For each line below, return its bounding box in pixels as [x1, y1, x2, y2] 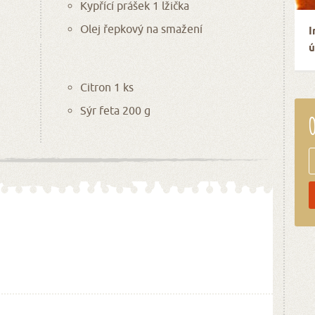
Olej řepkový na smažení [79, 22, 202, 35]
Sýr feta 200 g [79, 103, 150, 117]
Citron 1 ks [79, 80, 134, 94]
